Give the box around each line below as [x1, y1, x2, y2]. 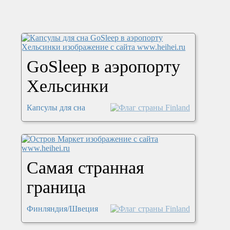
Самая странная [27, 158, 145, 178]
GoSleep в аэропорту [27, 57, 181, 76]
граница [27, 178, 86, 197]
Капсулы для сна [27, 103, 86, 112]
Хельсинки [27, 76, 109, 96]
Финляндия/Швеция [27, 204, 99, 214]
